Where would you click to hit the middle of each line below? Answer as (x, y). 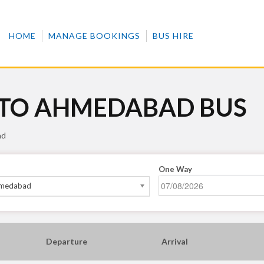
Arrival (175, 241)
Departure (66, 241)
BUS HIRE (173, 36)
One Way (175, 169)
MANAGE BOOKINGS (94, 36)
